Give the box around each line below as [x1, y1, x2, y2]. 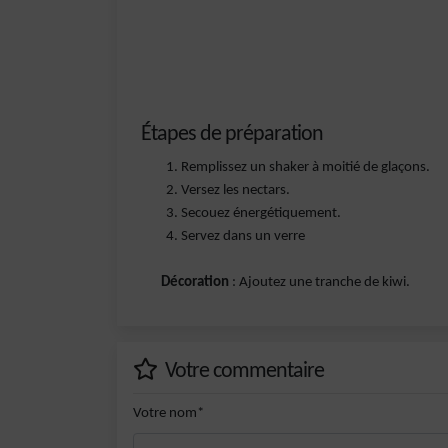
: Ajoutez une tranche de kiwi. [229, 275, 410, 290]
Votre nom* [133, 406, 204, 421]
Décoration [161, 275, 229, 290]
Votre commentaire [161, 360, 324, 383]
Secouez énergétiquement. [181, 206, 341, 221]
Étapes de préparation [141, 123, 323, 146]
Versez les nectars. [181, 183, 290, 198]
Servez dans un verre [181, 229, 305, 244]
